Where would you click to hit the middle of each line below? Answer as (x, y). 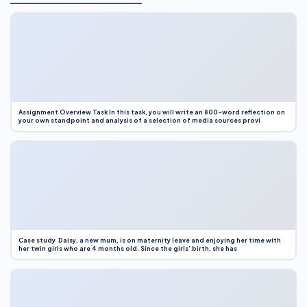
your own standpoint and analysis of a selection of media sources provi (139, 120)
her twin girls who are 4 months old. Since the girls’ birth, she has (127, 248)
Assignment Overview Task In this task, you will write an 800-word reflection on (151, 112)
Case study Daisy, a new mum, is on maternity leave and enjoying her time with (149, 240)
